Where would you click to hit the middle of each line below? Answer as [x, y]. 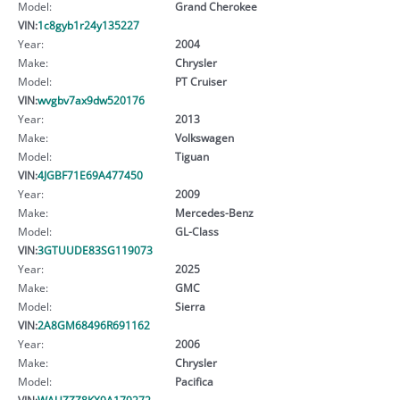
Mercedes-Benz [214, 212]
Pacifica [194, 381]
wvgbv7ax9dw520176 [91, 100]
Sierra [190, 306]
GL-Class [196, 231]
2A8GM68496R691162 [94, 325]
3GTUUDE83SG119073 [95, 250]
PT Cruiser [200, 81]
